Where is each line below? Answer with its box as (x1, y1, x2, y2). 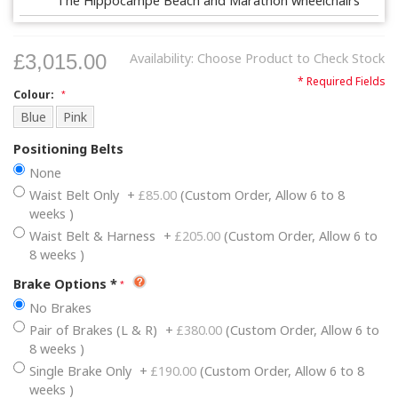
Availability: (130, 50, 197, 68)
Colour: (13, 87, 57, 103)
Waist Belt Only (29, 187, 123, 204)
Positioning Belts (13, 140, 123, 158)
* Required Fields (298, 74, 385, 90)
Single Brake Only (29, 362, 135, 380)
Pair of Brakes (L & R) (29, 322, 161, 339)
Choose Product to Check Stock (197, 50, 385, 68)
